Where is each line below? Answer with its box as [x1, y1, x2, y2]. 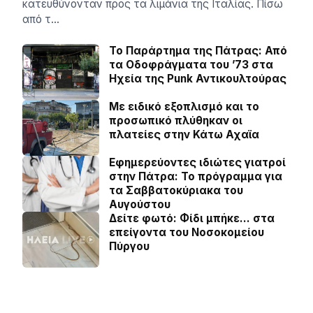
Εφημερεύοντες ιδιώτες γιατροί [109, 156, 286, 169]
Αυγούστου [109, 198, 170, 211]
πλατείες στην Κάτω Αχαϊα [109, 128, 259, 141]
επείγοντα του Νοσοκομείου [109, 226, 264, 239]
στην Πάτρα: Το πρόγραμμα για [109, 170, 282, 183]
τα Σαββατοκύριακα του [109, 184, 243, 197]
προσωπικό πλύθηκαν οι [109, 114, 242, 127]
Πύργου [109, 240, 150, 253]
